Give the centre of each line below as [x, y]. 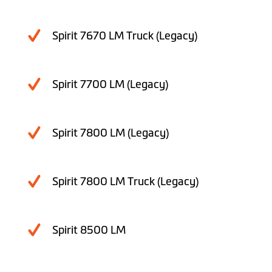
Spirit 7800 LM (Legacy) [110, 133]
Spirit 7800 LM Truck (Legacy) [125, 182]
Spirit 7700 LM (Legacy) [110, 85]
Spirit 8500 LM [89, 230]
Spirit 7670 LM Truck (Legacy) [125, 36]
